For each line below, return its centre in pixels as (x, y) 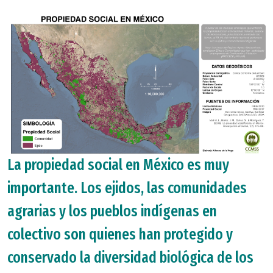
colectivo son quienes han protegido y (120, 234)
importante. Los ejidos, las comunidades (127, 188)
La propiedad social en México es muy (118, 165)
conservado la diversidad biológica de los (130, 257)
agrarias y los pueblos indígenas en (112, 211)
